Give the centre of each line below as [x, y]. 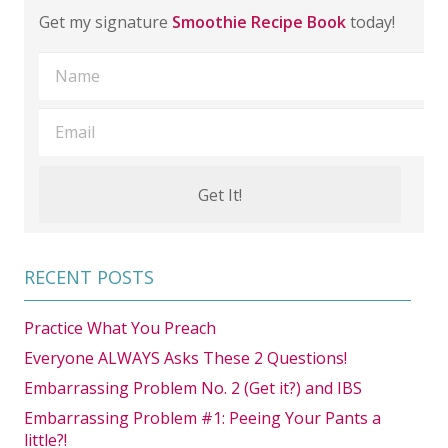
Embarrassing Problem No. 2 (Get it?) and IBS [193, 388]
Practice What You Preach [120, 328]
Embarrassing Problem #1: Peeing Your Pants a [202, 418]
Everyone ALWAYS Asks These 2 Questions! [185, 358]
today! [370, 21]
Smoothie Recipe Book [259, 21]
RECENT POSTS [89, 277]
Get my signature [105, 21]
